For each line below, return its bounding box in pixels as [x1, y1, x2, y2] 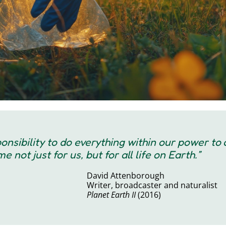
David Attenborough [87, 169, 165, 181]
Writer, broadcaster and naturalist [87, 179, 218, 191]
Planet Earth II [87, 189, 136, 200]
